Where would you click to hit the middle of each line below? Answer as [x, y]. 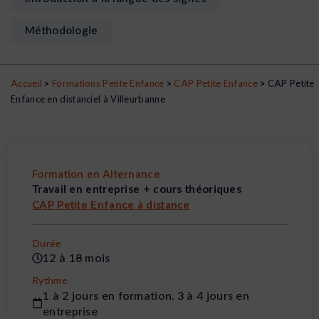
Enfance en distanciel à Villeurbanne [88, 99]
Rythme [50, 281]
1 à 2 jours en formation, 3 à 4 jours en [146, 295]
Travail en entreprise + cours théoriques [137, 189]
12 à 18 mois [77, 258]
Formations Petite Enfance [108, 84]
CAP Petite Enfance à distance [111, 205]
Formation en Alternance [96, 174]
